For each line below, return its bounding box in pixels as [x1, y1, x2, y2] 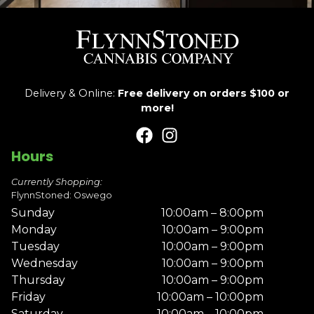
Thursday [11, 273, 65, 287]
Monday [11, 223, 57, 237]
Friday [11, 290, 46, 304]
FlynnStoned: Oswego [11, 190, 112, 201]
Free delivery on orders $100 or [118, 87, 289, 100]
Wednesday [11, 257, 78, 271]
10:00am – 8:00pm [161, 206, 264, 220]
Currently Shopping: [11, 177, 102, 188]
